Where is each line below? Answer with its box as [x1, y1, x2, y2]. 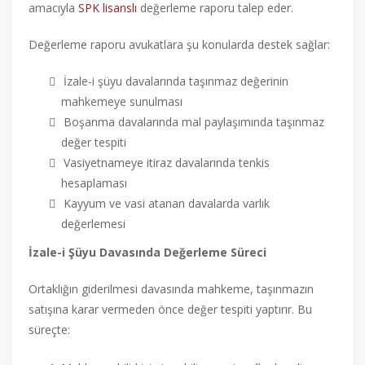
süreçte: [29, 322, 70, 337]
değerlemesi [61, 216, 125, 231]
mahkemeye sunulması [61, 94, 182, 109]
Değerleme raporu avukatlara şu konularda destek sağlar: [29, 37, 330, 52]
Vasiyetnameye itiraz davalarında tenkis [64, 155, 270, 170]
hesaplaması [61, 175, 127, 191]
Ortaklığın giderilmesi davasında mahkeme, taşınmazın [29, 281, 314, 297]
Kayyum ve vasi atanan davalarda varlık [64, 196, 270, 211]
